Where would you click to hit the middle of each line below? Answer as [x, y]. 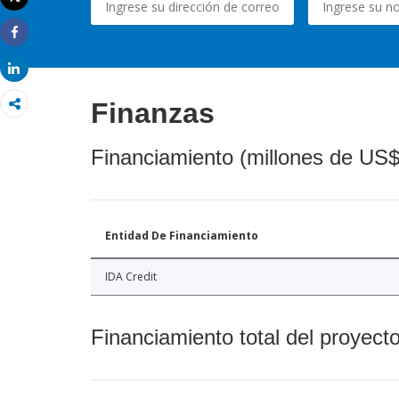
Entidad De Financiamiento [182, 235]
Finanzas [153, 113]
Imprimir [38, 12]
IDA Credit [131, 276]
